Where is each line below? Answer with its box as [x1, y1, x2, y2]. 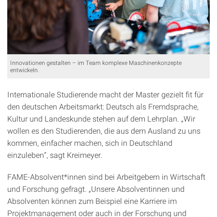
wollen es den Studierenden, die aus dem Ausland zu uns [7, 125, 201, 136]
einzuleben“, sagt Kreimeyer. [7, 149, 103, 160]
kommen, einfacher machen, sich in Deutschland [7, 137, 172, 148]
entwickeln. [10, 65, 39, 74]
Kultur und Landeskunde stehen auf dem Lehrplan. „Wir [7, 113, 195, 124]
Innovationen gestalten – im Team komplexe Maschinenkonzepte [10, 58, 182, 66]
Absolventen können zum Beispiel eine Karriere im [7, 195, 177, 206]
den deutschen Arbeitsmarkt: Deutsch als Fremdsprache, [7, 101, 199, 111]
